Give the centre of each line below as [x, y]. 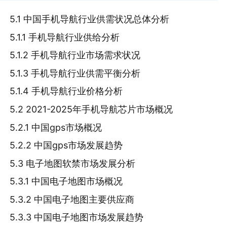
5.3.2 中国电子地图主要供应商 [72, 199]
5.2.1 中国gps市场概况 [56, 127]
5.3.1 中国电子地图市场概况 [66, 181]
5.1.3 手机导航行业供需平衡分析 [75, 73]
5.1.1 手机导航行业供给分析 [65, 37]
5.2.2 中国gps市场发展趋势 [66, 145]
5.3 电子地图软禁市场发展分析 [73, 163]
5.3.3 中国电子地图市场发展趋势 [77, 217]
